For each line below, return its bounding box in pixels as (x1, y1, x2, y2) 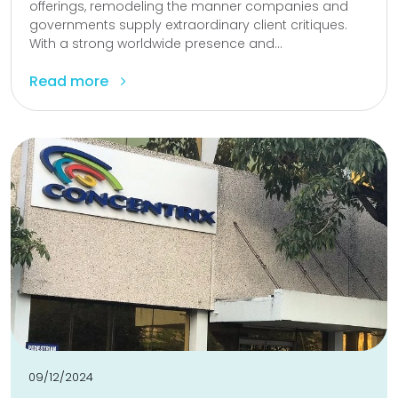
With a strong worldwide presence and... (29, 35, 283, 52)
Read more (29, 71, 112, 92)
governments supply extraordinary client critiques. (29, 16, 347, 34)
